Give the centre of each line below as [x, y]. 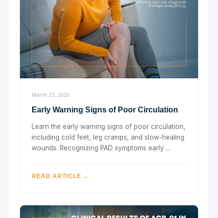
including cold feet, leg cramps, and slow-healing [108, 137]
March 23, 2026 [50, 94]
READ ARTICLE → [61, 176]
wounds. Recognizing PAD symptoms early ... [101, 148]
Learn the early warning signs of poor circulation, [109, 126]
